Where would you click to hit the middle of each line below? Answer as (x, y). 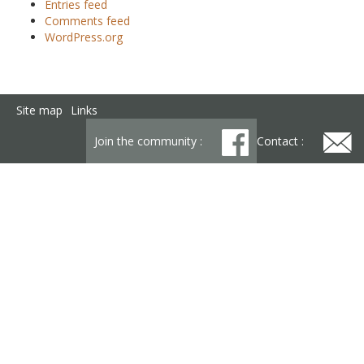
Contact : (282, 141)
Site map (39, 110)
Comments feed (87, 21)
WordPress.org (84, 37)
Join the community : (150, 141)
